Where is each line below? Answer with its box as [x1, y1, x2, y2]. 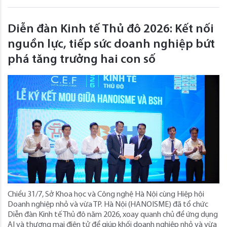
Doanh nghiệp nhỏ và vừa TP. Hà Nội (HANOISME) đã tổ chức [8, 201, 208, 209]
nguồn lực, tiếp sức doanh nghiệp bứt [8, 39, 215, 51]
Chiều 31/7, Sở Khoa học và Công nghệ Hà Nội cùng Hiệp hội [8, 191, 204, 199]
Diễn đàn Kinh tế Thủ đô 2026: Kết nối [8, 23, 214, 36]
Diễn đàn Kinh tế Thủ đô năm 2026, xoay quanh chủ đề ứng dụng [8, 211, 218, 219]
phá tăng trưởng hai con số [8, 54, 156, 66]
